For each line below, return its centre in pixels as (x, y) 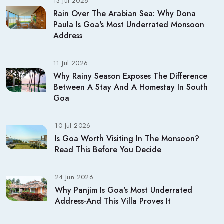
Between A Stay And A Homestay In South (131, 87)
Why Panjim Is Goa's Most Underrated (123, 190)
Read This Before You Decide (108, 150)
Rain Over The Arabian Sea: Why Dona (125, 14)
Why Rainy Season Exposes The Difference (130, 76)
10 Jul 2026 (73, 126)
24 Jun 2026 (74, 177)
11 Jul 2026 (71, 63)
